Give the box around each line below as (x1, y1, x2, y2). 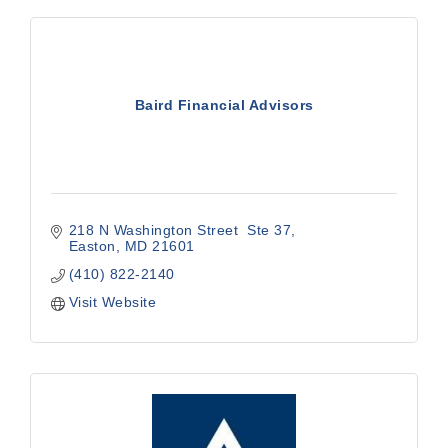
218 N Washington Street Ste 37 (68, 222, 291, 239)
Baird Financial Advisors (134, 97, 314, 114)
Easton (68, 238, 116, 255)
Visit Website (68, 294, 156, 311)
